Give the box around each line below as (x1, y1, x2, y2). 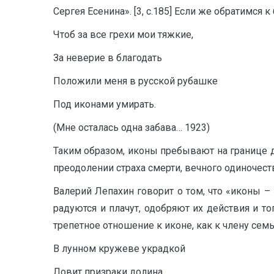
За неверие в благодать (53, 52, 162, 64)
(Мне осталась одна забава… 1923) (53, 122, 210, 133)
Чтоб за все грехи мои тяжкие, (53, 29, 193, 40)
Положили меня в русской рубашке (53, 75, 218, 87)
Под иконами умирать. (53, 98, 156, 110)
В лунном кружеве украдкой (53, 243, 185, 254)
